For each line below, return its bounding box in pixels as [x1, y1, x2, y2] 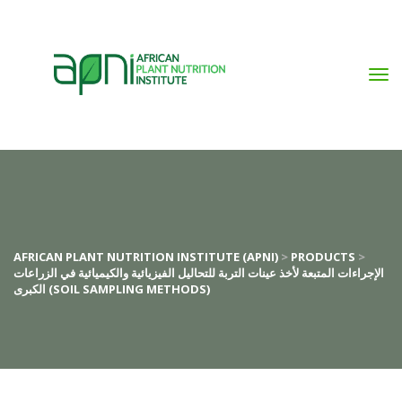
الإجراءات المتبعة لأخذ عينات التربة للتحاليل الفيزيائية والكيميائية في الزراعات [13, 264, 384, 281]
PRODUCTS [291, 248, 355, 265]
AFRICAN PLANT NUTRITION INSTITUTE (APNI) [13, 248, 278, 265]
